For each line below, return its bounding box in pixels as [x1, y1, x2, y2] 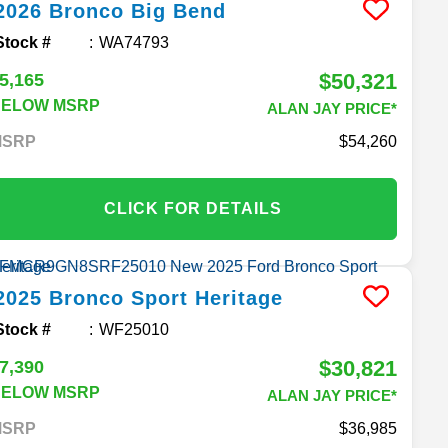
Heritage [195, 286, 284, 309]
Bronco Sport [49, 286, 189, 309]
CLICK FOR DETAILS [104, 199, 283, 217]
